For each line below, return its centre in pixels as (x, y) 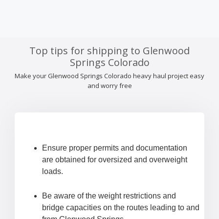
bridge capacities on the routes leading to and (121, 208)
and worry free (109, 86)
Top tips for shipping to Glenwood (109, 51)
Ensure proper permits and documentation (115, 148)
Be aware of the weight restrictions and (109, 196)
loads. (53, 172)
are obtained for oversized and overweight (115, 160)
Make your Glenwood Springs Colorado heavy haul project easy (109, 76)
